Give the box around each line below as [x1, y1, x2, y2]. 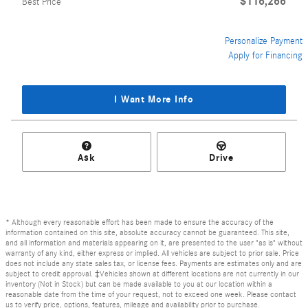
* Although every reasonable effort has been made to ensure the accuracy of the [5, 217, 274, 228]
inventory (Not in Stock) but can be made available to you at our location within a [5, 279, 272, 289]
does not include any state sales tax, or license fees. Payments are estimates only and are [5, 258, 302, 269]
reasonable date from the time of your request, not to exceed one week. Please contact [5, 289, 296, 300]
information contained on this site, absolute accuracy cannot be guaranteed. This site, [5, 228, 289, 238]
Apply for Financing [228, 49, 302, 61]
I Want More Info [114, 93, 194, 106]
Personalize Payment [225, 35, 302, 47]
